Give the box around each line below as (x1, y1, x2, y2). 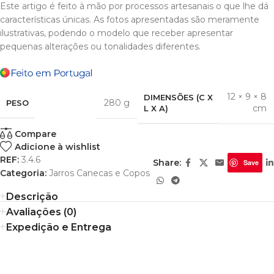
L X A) (143, 103, 168, 113)
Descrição (6, 191, 58, 202)
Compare (15, 128, 57, 139)
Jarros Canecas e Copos (49, 168, 150, 179)
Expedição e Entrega (6, 221, 111, 233)
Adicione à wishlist (15, 141, 101, 152)
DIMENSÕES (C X (143, 92, 213, 102)
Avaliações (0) (6, 206, 76, 218)
